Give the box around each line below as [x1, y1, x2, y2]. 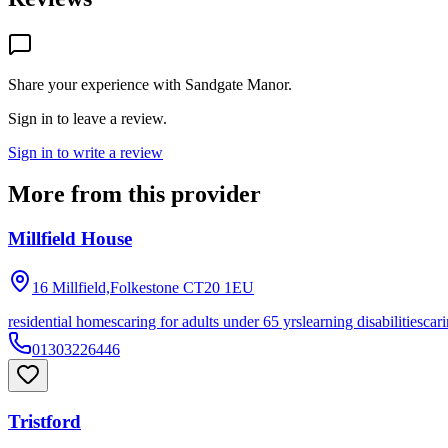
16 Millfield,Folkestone [32, 279, 179, 297]
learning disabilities [302, 313, 423, 331]
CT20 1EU [183, 279, 254, 297]
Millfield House [8, 228, 132, 250]
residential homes [8, 313, 117, 331]
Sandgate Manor [185, 75, 288, 93]
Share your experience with [8, 75, 185, 93]
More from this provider [8, 181, 261, 208]
